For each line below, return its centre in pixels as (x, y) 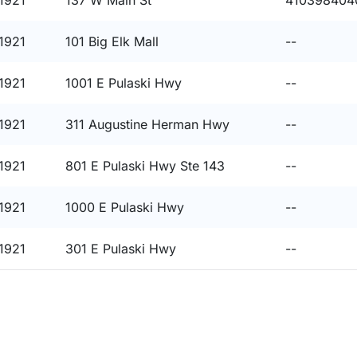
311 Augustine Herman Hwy (147, 124)
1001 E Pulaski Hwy (124, 83)
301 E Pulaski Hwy (121, 249)
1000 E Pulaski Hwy (125, 207)
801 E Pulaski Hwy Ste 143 (145, 166)
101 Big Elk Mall (112, 41)
